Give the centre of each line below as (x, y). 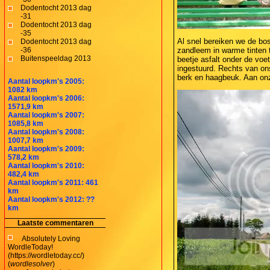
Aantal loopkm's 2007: (46, 115)
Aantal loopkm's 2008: (46, 132)
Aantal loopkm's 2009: (46, 149)
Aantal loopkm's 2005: (46, 81)
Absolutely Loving (51, 238)
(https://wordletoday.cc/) (46, 255)
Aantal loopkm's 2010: (46, 165)
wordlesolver (31, 264)
